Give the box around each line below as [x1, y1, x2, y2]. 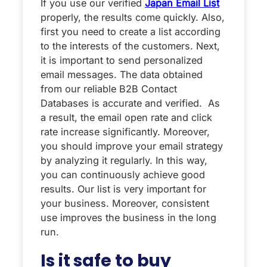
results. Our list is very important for [41, 182, 206, 195]
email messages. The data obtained [41, 68, 203, 80]
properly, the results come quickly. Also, [41, 11, 225, 23]
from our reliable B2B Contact [41, 82, 177, 95]
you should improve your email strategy [41, 139, 223, 152]
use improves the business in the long [41, 211, 216, 223]
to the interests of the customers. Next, [41, 39, 220, 52]
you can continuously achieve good [41, 168, 205, 181]
